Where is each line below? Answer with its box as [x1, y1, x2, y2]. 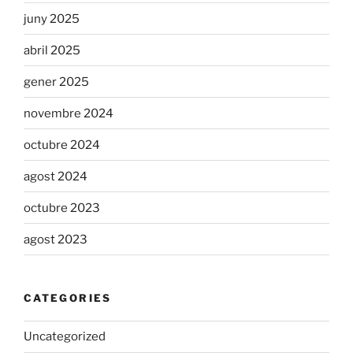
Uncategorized [24, 329, 106, 344]
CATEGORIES [24, 292, 112, 305]
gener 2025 [24, 74, 89, 89]
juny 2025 [24, 11, 80, 26]
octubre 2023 [24, 200, 100, 215]
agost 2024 [24, 169, 87, 184]
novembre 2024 [24, 106, 113, 121]
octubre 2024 [24, 137, 100, 152]
